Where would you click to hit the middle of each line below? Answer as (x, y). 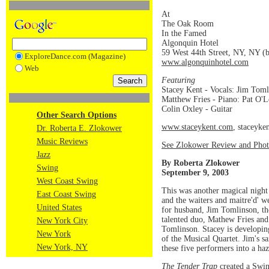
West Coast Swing (67, 181)
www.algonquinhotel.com (205, 62)
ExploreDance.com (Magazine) (75, 56)
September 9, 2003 (195, 172)
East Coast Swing (66, 194)
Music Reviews (62, 141)
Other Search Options (77, 115)
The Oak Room (188, 23)
